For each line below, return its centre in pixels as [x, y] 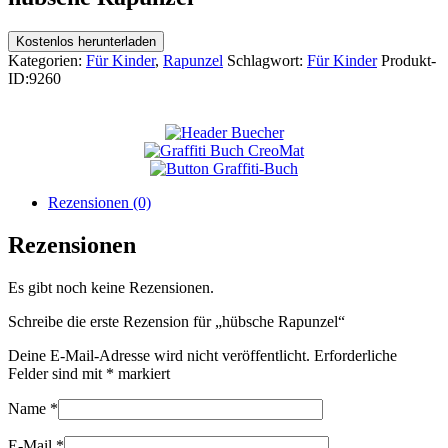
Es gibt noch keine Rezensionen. [111, 287]
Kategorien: [47, 60]
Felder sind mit [57, 373]
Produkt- [408, 60]
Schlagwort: [267, 60]
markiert [142, 373]
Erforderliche [355, 355]
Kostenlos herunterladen [86, 41]
